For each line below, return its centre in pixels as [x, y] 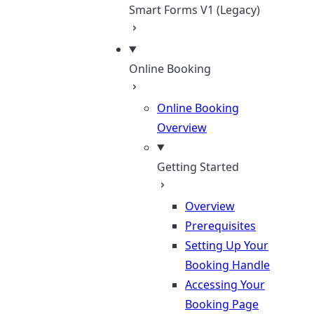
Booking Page [222, 304]
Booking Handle [227, 265]
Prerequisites [220, 226]
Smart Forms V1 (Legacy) [194, 10]
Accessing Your [225, 285]
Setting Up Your [227, 245]
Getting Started [198, 167]
